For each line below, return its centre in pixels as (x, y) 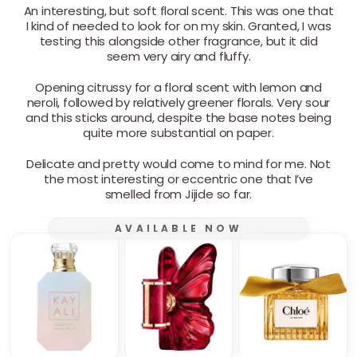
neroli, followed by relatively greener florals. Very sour (178, 102)
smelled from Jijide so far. (178, 194)
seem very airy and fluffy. (178, 56)
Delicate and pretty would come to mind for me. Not (178, 163)
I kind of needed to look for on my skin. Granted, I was (178, 25)
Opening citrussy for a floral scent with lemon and (178, 87)
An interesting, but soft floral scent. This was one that (178, 10)
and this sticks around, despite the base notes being (178, 117)
